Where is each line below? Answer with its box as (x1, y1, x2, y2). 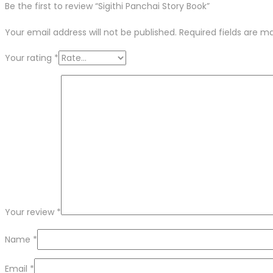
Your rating (5, 52, 54, 65)
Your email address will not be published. (5, 26, 177, 39)
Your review (5, 206, 57, 219)
